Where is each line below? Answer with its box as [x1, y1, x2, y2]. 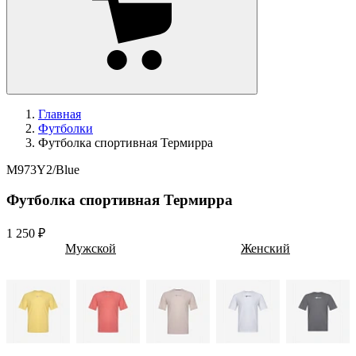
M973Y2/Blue [6, 162, 79, 176]
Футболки [38, 121, 93, 135]
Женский [241, 242, 290, 256]
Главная [38, 106, 81, 121]
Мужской [65, 242, 116, 256]
